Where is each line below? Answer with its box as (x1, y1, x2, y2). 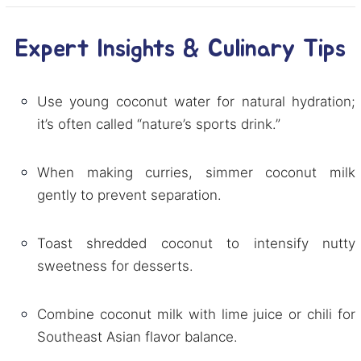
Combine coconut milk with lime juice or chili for (37, 306, 355, 322)
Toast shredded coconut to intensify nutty (37, 235, 355, 251)
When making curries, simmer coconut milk (37, 164, 355, 180)
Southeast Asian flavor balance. (37, 329, 238, 345)
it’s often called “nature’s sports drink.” (37, 116, 280, 132)
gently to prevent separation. (37, 187, 222, 203)
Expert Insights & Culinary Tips (15, 37, 346, 61)
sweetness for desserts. (37, 258, 193, 274)
